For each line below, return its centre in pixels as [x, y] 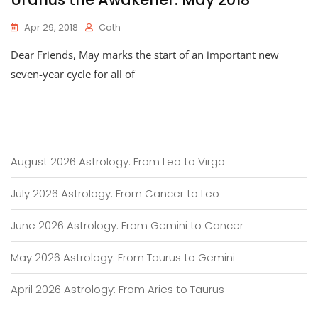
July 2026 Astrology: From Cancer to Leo [115, 193]
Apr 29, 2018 [51, 27]
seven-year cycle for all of [73, 74]
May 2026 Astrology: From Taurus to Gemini [123, 257]
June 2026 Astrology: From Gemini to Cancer [127, 225]
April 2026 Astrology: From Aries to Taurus [117, 289]
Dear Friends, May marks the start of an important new [145, 55]
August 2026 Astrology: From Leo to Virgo [118, 161]
